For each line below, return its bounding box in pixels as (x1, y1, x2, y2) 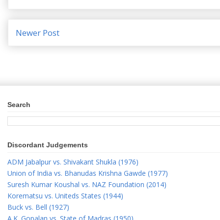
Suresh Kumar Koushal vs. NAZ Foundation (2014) (7, 180, 166, 190)
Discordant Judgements (7, 141, 88, 149)
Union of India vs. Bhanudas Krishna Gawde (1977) (7, 168, 168, 178)
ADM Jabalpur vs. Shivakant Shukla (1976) (7, 157, 138, 167)
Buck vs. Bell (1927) (7, 202, 69, 212)
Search (7, 100, 30, 109)
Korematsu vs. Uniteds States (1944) (7, 191, 123, 201)
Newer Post (16, 27, 59, 38)
